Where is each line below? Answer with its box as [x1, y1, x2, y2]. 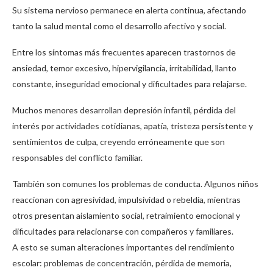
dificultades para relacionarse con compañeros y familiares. [12, 226, 233, 237]
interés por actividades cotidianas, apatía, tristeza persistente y [12, 121, 253, 132]
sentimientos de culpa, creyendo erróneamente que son [12, 136, 225, 147]
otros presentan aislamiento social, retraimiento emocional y [12, 210, 240, 221]
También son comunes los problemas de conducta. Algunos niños [12, 179, 258, 190]
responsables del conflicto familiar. [12, 152, 143, 163]
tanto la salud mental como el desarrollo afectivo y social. [12, 21, 226, 32]
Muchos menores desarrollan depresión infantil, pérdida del [12, 105, 236, 116]
